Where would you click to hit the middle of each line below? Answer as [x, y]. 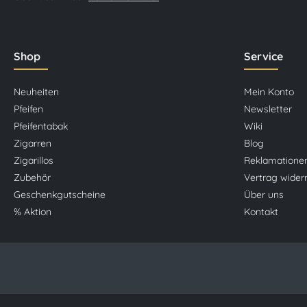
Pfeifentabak [41, 126]
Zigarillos [34, 160]
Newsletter [268, 109]
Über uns [264, 194]
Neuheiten [36, 91]
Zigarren [33, 143]
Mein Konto [269, 91]
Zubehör [32, 177]
